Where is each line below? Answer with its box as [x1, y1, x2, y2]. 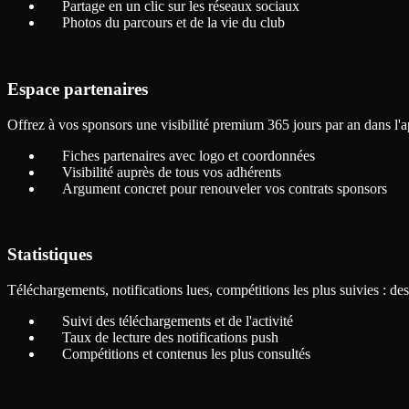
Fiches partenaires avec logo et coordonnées [62, 147, 315, 163]
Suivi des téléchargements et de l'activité [62, 313, 293, 330]
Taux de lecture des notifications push [62, 330, 278, 346]
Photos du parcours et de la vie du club [62, 15, 285, 31]
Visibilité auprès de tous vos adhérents [62, 163, 281, 180]
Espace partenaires [7, 79, 148, 99]
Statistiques [7, 245, 92, 265]
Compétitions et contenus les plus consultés [62, 346, 310, 362]
